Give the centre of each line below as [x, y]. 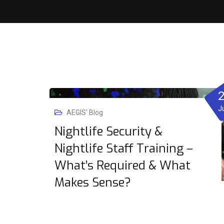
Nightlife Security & [108, 131]
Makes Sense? [93, 182]
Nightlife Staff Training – [124, 148]
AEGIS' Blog [85, 112]
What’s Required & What [122, 165]
